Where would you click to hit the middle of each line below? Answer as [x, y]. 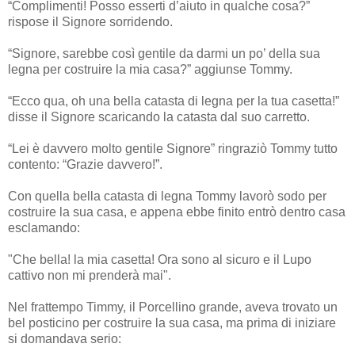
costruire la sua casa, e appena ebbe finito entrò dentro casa [177, 212]
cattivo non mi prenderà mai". [90, 275]
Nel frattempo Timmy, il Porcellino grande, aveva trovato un [173, 307]
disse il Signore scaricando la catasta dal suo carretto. [159, 116]
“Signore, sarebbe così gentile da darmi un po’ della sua [164, 53]
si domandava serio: [65, 338]
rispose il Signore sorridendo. [90, 21]
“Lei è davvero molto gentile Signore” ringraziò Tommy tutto [173, 148]
